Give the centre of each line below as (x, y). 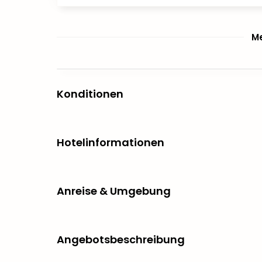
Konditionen (90, 94)
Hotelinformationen (111, 142)
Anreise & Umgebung (114, 191)
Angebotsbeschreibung (121, 239)
